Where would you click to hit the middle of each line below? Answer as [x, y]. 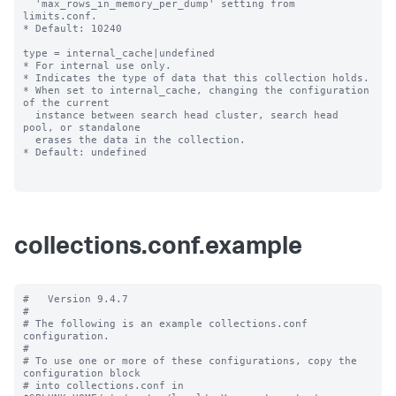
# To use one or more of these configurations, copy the [190, 361]
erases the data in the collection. [29, 140]
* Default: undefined [85, 152]
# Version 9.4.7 [79, 299]
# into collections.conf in [103, 385]
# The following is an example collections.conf [165, 324]
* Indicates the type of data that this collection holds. [196, 78]
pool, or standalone [82, 127]
